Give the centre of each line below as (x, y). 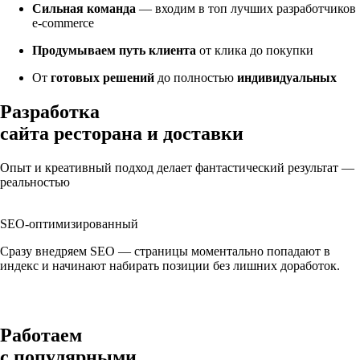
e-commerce (63, 22)
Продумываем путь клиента (114, 50)
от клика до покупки (255, 50)
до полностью (196, 77)
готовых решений (102, 77)
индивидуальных (287, 77)
